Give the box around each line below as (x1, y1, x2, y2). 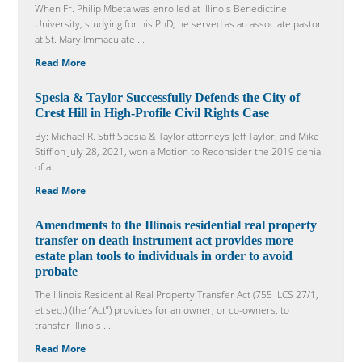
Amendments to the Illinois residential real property (35, 218, 318, 233)
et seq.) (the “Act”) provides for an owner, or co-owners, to (35, 303, 290, 318)
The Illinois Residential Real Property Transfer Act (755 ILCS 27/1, (35, 288, 319, 302)
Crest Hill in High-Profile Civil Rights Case (35, 106, 270, 120)
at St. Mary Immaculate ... (35, 32, 145, 47)
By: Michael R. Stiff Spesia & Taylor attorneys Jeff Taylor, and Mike (35, 129, 320, 144)
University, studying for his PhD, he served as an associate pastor (35, 17, 322, 32)
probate (35, 264, 78, 279)
